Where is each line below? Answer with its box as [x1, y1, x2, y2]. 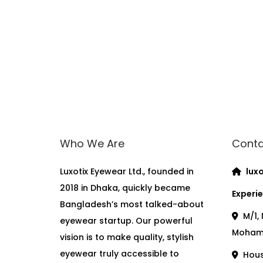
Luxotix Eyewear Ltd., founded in [60, 166, 194, 177]
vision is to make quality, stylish [60, 231, 194, 243]
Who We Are [60, 136, 124, 151]
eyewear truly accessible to [60, 248, 179, 259]
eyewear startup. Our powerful [60, 215, 193, 227]
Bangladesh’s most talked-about [60, 198, 204, 210]
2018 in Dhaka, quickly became [60, 182, 190, 194]
